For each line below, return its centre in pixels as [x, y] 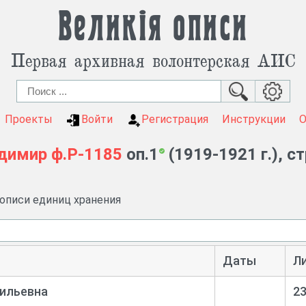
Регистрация [175, 119]
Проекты [28, 119]
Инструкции [253, 119]
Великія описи [153, 27]
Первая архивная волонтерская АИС [153, 60]
